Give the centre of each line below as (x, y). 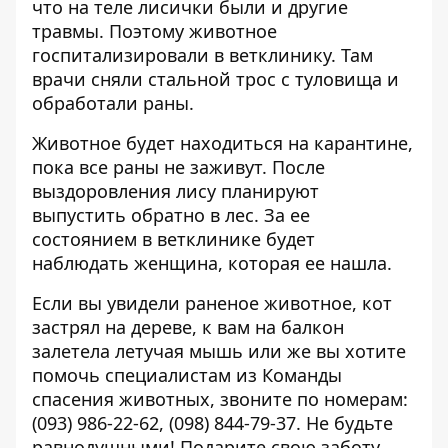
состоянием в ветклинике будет (173, 239)
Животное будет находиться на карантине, (222, 143)
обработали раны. (113, 103)
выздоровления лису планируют (175, 191)
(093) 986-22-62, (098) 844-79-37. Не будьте (212, 423)
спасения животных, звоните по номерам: (220, 399)
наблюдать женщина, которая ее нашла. (212, 263)
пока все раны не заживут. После (178, 167)
